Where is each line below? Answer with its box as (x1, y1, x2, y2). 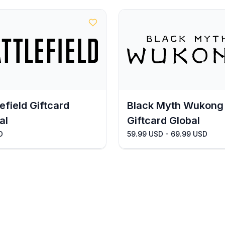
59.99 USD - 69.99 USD (127, 130, 207, 138)
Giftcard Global (127, 115, 200, 127)
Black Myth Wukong (127, 99, 223, 111)
